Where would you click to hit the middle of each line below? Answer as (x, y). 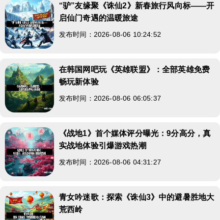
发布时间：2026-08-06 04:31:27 (110, 162)
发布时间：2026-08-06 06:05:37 (110, 98)
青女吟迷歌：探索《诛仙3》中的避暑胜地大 (137, 197)
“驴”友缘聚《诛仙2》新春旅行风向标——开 (137, 5)
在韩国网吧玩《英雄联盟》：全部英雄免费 (135, 69)
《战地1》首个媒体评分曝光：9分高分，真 (135, 133)
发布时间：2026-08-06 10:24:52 (110, 34)
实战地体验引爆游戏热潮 (103, 145)
